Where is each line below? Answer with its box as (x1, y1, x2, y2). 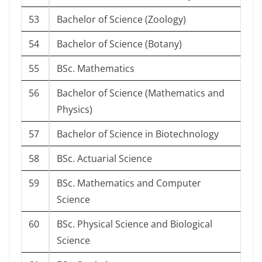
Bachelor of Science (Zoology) (57, 13, 186, 26)
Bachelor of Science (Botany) (57, 37, 182, 51)
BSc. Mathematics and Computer (57, 177, 201, 190)
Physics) (57, 103, 92, 116)
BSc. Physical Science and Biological (57, 218, 212, 231)
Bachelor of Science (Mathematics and (57, 87, 225, 100)
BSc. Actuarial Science (57, 152, 152, 166)
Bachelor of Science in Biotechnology (57, 127, 219, 141)
